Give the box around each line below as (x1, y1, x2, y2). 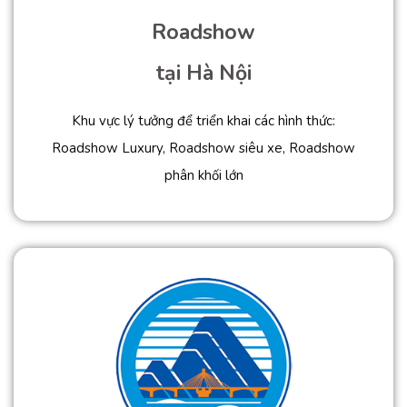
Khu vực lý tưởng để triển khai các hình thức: (72, 112, 335, 131)
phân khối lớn (164, 166, 243, 185)
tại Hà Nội (155, 59, 252, 88)
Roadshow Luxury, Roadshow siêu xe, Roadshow (52, 139, 355, 158)
